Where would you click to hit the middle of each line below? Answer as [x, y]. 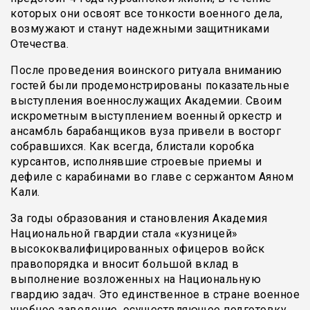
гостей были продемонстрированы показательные [150, 86]
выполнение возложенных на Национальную [136, 280]
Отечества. [39, 44]
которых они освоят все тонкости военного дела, [146, 14]
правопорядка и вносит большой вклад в [125, 264]
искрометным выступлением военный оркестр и [146, 116]
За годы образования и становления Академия [139, 219]
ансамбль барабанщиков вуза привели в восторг [146, 131]
